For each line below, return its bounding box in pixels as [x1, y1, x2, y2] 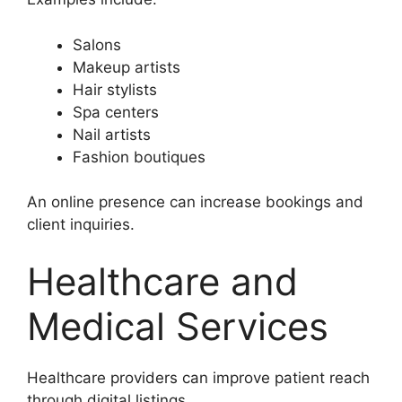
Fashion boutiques [73, 147, 205, 166]
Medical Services [27, 302, 328, 349]
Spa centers [73, 102, 159, 121]
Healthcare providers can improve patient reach [27, 368, 370, 387]
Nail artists [73, 125, 151, 144]
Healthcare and [27, 258, 298, 304]
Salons [73, 35, 121, 54]
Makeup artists [73, 57, 180, 76]
